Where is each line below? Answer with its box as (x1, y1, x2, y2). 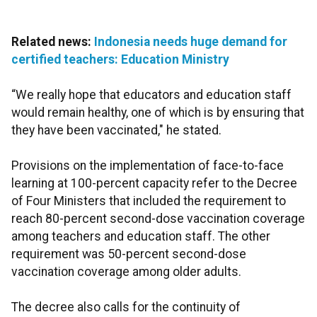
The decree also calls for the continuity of (11, 300, 241, 314)
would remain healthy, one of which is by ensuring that (11, 105, 304, 120)
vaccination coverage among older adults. (11, 265, 241, 279)
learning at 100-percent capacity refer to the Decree (11, 176, 297, 190)
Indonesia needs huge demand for (94, 35, 287, 49)
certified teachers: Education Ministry (11, 52, 229, 67)
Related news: (11, 35, 94, 49)
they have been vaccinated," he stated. (11, 123, 221, 137)
